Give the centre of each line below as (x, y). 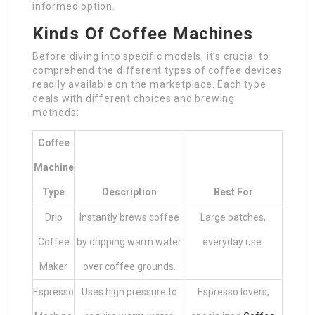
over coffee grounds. (129, 267)
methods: (56, 113)
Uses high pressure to (129, 292)
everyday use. (233, 242)
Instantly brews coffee (129, 218)
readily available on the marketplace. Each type (149, 85)
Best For (233, 192)
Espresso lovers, (233, 292)
